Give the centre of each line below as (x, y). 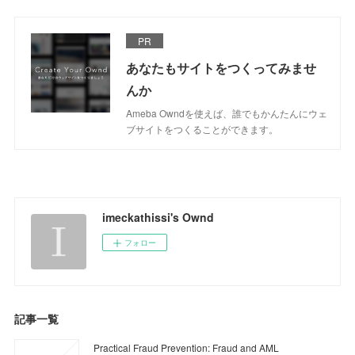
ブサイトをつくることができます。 (202, 128)
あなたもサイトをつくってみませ (221, 67)
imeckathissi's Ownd (158, 217)
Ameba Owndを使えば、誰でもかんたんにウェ (227, 113)
